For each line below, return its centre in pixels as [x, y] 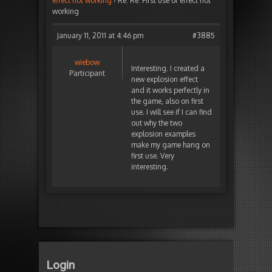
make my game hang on [171, 145]
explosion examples [163, 134]
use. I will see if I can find [172, 112]
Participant [87, 73]
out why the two [157, 123]
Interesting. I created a [168, 69]
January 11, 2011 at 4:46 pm [100, 36]
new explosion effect [165, 80]
